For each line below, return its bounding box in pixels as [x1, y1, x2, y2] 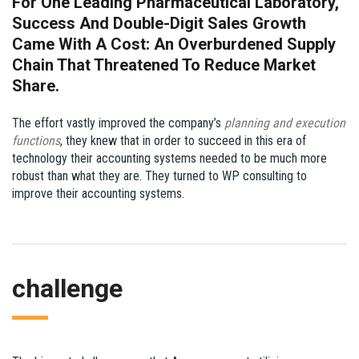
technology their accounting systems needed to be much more [12, 151, 327, 167]
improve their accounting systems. [12, 186, 184, 202]
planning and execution [224, 115, 345, 131]
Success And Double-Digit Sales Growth [12, 14, 306, 34]
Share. [12, 76, 59, 96]
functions [12, 133, 60, 149]
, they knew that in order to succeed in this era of [60, 133, 306, 149]
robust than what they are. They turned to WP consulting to [12, 168, 307, 184]
